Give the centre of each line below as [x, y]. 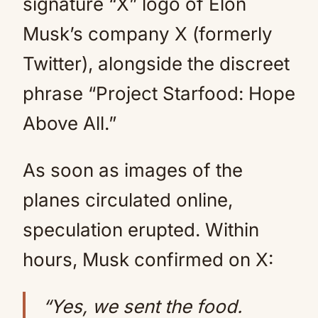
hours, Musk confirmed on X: [148, 259]
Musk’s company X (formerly [148, 34]
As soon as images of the [133, 170]
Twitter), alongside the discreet [156, 64]
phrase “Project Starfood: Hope [159, 93]
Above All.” [70, 123]
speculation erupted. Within [141, 230]
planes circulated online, [128, 200]
